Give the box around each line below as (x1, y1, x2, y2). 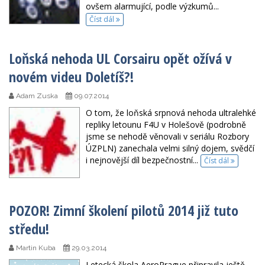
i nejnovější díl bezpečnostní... (86, 154, 201, 166)
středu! (9, 218, 49, 238)
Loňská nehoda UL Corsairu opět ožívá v (9, 48, 232, 68)
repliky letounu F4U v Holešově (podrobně (86, 118, 246, 130)
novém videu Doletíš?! (9, 66, 134, 86)
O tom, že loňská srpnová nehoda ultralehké (86, 106, 256, 118)
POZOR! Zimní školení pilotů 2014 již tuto (9, 200, 238, 220)
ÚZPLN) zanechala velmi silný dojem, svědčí (86, 142, 254, 154)
